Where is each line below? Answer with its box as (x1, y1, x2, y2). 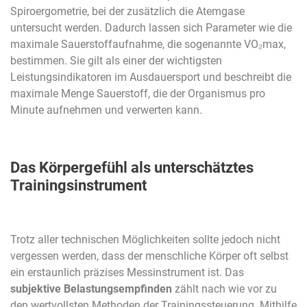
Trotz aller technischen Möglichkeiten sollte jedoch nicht (10, 233, 280, 247)
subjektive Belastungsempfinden (10, 282, 172, 296)
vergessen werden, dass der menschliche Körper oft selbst (10, 249, 288, 263)
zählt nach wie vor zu (172, 282, 277, 296)
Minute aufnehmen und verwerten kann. (10, 103, 202, 117)
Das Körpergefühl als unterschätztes (10, 159, 254, 177)
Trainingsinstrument (10, 177, 147, 195)
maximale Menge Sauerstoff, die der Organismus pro (10, 87, 265, 101)
